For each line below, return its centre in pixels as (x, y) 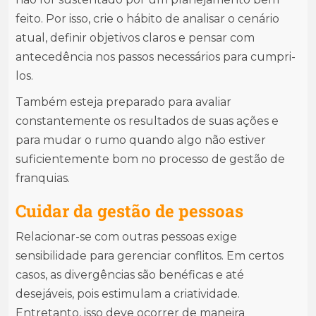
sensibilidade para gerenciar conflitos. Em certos (150, 256)
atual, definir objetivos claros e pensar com (135, 38)
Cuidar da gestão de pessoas (129, 211)
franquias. (43, 178)
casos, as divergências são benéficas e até (130, 275)
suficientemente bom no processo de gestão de (150, 159)
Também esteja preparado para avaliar (123, 102)
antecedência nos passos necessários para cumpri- (156, 57)
